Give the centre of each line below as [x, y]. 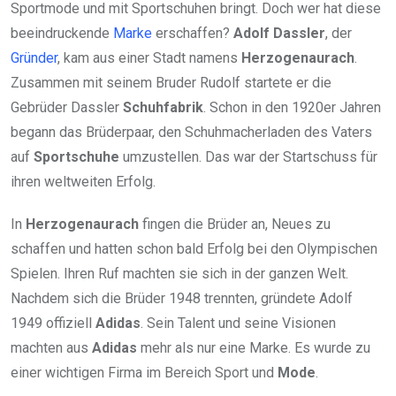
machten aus [51, 348]
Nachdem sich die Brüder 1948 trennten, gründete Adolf [182, 299]
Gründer [34, 58]
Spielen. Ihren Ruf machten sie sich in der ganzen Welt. [179, 274]
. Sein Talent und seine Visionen [238, 324]
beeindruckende [62, 34]
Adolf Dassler [279, 34]
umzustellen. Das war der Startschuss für [248, 157]
